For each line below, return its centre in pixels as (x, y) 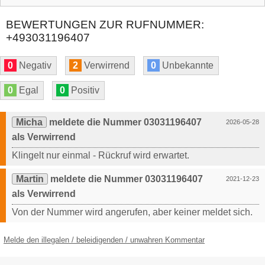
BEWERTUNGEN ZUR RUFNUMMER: (105, 25)
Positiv (84, 91)
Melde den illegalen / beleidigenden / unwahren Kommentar (104, 240)
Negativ (34, 66)
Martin (30, 179)
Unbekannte (187, 66)
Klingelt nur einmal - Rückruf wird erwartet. (101, 156)
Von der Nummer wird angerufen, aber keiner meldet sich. (132, 212)
